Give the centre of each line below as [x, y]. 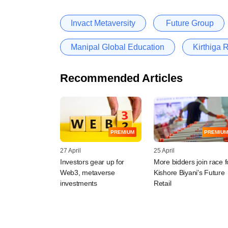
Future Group [189, 23]
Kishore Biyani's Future [189, 173]
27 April [70, 151]
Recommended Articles [121, 78]
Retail [163, 183]
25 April [164, 151]
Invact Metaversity [103, 23]
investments [79, 183]
